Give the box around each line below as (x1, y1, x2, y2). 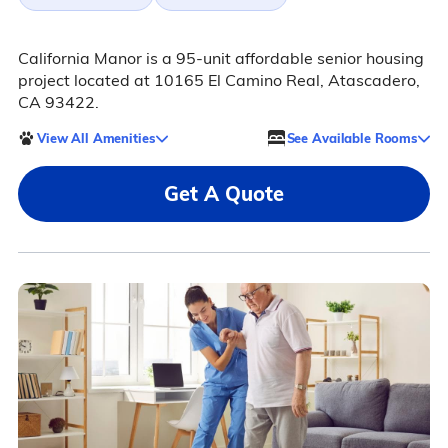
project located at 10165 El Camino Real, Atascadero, (17, 70, 420, 91)
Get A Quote (164, 181, 284, 207)
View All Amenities (36, 129, 155, 146)
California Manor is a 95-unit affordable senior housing (17, 48, 424, 69)
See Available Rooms (286, 129, 418, 146)
